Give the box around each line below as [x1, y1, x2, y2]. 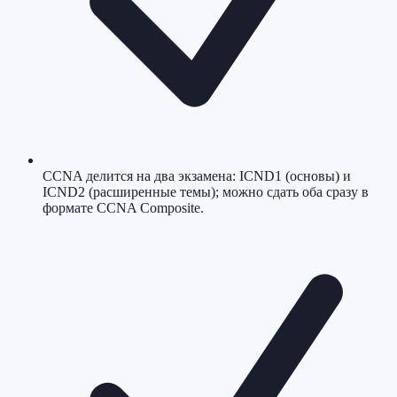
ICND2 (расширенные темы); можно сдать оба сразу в [43, 184, 369, 200]
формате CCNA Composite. [43, 200, 204, 216]
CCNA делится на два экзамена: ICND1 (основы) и [43, 168, 351, 184]
